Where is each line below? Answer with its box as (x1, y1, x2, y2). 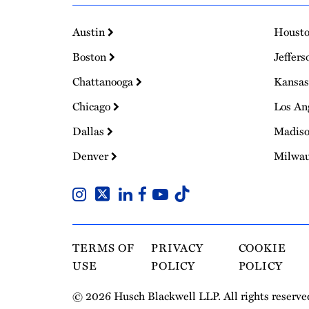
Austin (72, 23, 108, 40)
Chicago (72, 97, 113, 114)
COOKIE (238, 239, 286, 256)
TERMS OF (72, 239, 135, 256)
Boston (72, 48, 109, 65)
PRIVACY (150, 239, 204, 256)
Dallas (72, 122, 107, 139)
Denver (72, 147, 111, 164)
